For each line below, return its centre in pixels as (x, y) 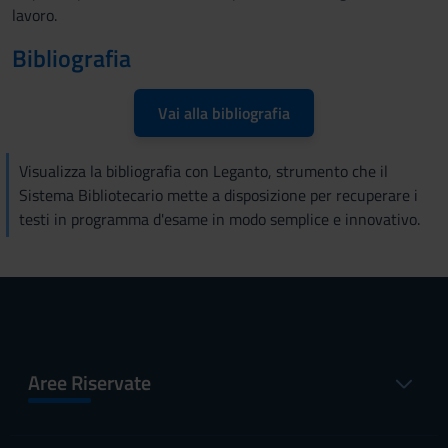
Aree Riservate (89, 382)
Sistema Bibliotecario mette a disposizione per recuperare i (218, 195)
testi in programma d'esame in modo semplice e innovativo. (219, 219)
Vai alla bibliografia (224, 113)
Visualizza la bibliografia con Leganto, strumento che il (203, 171)
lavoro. (34, 15)
